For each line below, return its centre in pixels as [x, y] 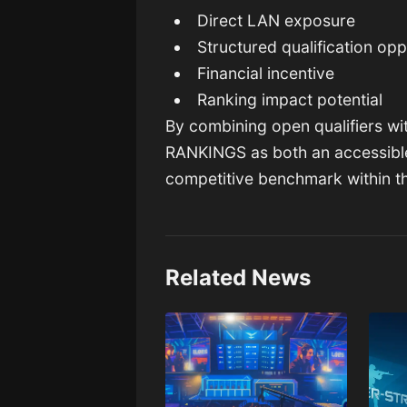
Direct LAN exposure [276, 21]
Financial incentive [266, 74]
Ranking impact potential [290, 100]
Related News [238, 278]
